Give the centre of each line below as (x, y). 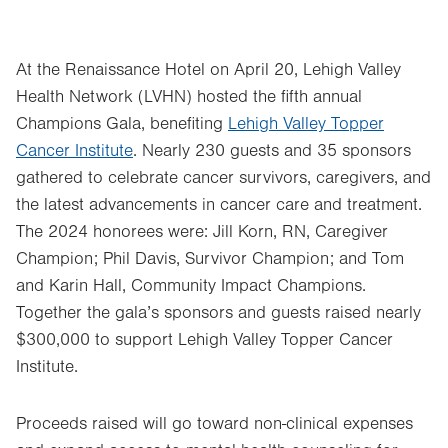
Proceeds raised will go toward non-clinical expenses (214, 423)
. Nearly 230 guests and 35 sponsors (272, 150)
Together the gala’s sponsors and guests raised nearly (218, 312)
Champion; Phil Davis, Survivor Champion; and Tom (210, 258)
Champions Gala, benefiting (122, 123)
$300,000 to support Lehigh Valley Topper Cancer (204, 339)
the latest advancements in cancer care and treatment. (219, 204)
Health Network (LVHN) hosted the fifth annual (189, 96)
